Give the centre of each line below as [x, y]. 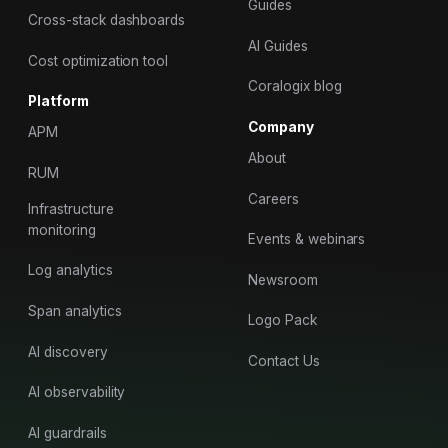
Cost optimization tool [98, 60]
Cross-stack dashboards [107, 20]
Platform [59, 101]
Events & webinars [307, 239]
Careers [273, 198]
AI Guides [278, 45]
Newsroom [283, 279]
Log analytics [70, 270]
